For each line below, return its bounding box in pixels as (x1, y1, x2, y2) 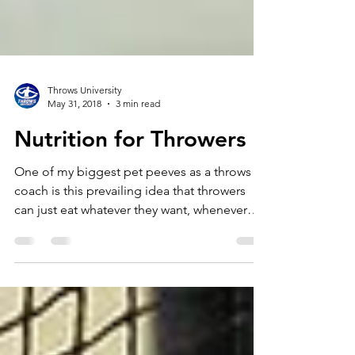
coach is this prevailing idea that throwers (14, 234, 246, 249)
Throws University (48, 135, 122, 147)
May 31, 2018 (48, 148, 101, 160)
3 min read (116, 148, 160, 160)
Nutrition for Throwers (14, 176, 246, 203)
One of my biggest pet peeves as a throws (14, 215, 251, 230)
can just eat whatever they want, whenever (14, 253, 247, 268)
